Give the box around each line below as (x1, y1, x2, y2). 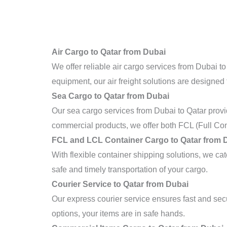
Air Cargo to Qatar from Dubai (52, 48, 166, 57)
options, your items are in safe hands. (52, 209, 185, 218)
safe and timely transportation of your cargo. (52, 165, 208, 174)
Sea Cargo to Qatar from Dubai (52, 92, 169, 101)
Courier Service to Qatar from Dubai (52, 180, 188, 189)
